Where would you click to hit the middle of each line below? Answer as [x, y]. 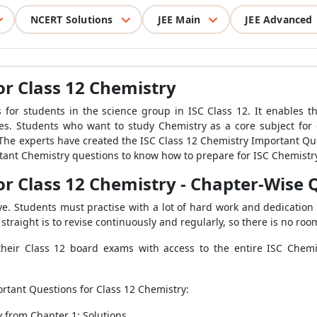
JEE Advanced [279, 19]
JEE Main [179, 19]
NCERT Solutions [71, 19]
